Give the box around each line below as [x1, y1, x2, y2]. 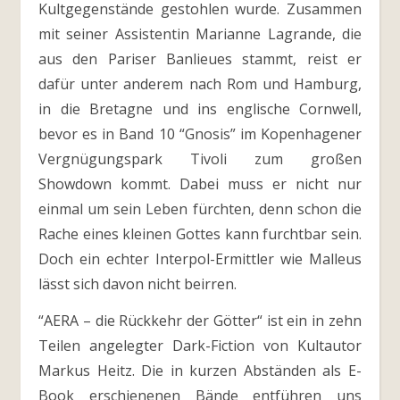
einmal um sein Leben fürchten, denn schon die [38, 199, 362, 219]
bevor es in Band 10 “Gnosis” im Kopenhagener [38, 124, 362, 144]
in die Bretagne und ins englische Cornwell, [38, 99, 362, 119]
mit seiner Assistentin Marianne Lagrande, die [38, 24, 362, 44]
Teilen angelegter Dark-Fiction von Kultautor [38, 336, 362, 355]
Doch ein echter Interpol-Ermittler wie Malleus [38, 249, 362, 269]
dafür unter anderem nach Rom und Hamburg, [38, 74, 362, 94]
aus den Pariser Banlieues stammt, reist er [38, 49, 362, 69]
